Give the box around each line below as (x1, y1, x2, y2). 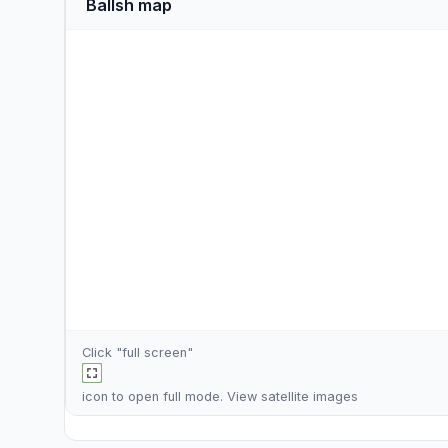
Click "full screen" (82, 345, 193, 360)
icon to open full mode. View (82, 389, 261, 404)
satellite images (261, 389, 358, 404)
